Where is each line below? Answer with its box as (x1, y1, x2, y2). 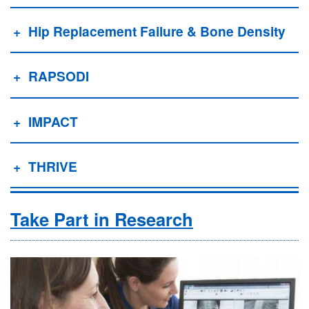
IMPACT (28, 111, 78, 131)
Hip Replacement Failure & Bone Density (28, 21, 286, 41)
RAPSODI (28, 66, 89, 86)
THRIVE (28, 157, 77, 177)
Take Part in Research (10, 206, 193, 232)
